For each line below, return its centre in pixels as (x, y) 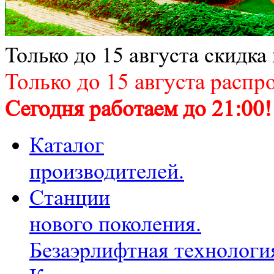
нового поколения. (115, 224)
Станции (70, 198)
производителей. (107, 172)
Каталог (67, 145)
